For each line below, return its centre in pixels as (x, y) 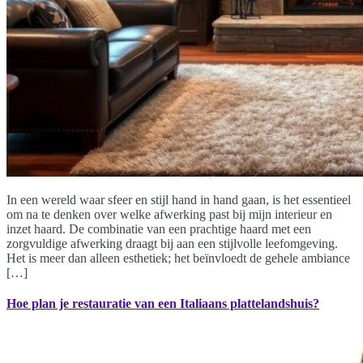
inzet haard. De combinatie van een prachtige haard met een (159, 228)
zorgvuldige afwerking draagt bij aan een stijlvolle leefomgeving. (172, 243)
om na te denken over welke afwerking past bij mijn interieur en (169, 214)
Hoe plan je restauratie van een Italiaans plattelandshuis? (163, 303)
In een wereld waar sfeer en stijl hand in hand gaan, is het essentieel (179, 199)
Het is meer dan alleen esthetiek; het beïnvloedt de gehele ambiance (178, 258)
